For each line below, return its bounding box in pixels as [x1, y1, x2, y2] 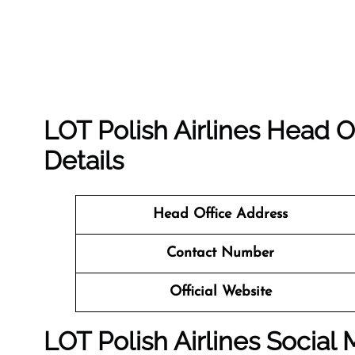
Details [44, 146, 124, 175]
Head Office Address [153, 207, 288, 222]
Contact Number [166, 246, 274, 261]
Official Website [169, 284, 272, 300]
